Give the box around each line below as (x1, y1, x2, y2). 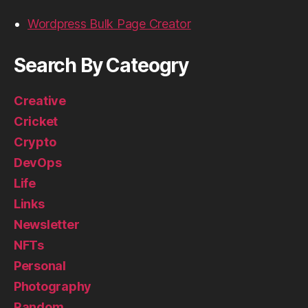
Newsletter (14, 217, 80, 232)
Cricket (14, 114, 58, 129)
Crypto (14, 135, 56, 150)
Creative (14, 93, 66, 109)
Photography (14, 279, 92, 294)
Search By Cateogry (14, 54, 189, 78)
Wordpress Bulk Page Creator (27, 16, 191, 32)
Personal (14, 258, 66, 274)
